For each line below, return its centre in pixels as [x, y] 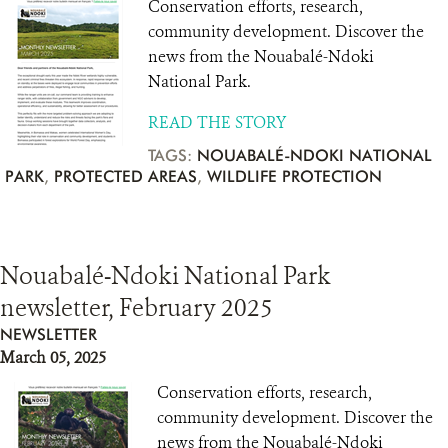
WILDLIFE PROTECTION [294, 176]
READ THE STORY [217, 122]
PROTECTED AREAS [125, 176]
